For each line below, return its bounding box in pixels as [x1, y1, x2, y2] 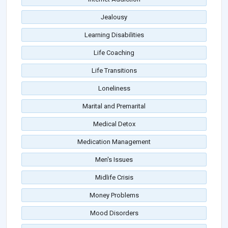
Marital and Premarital [82, 102, 146, 110]
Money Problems [89, 191, 139, 199]
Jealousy [101, 13, 127, 21]
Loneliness [98, 84, 130, 93]
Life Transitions [91, 67, 137, 75]
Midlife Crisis [95, 174, 133, 182]
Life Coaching [94, 49, 134, 57]
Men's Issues [95, 156, 133, 164]
